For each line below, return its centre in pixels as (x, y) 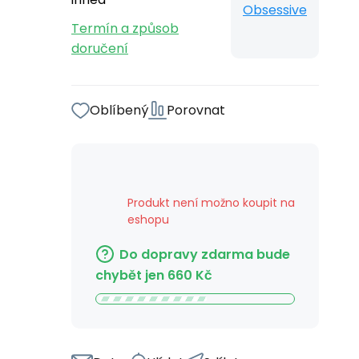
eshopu (148, 220)
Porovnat (196, 110)
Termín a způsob (125, 28)
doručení (100, 48)
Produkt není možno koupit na (211, 203)
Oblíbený (119, 110)
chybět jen (130, 275)
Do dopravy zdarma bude (205, 254)
